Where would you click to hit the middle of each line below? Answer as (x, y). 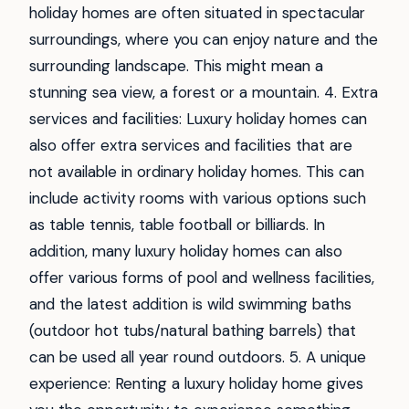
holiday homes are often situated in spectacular (197, 12)
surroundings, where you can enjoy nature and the (204, 39)
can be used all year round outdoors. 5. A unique (198, 357)
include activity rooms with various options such (198, 198)
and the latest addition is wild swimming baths (190, 304)
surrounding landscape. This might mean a (176, 65)
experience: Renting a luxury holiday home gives (196, 383)
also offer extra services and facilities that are (191, 145)
